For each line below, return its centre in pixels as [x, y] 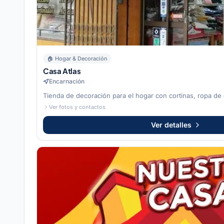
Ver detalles [171, 124]
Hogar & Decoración [81, 58]
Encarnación [67, 81]
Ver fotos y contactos [77, 107]
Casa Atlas [62, 70]
